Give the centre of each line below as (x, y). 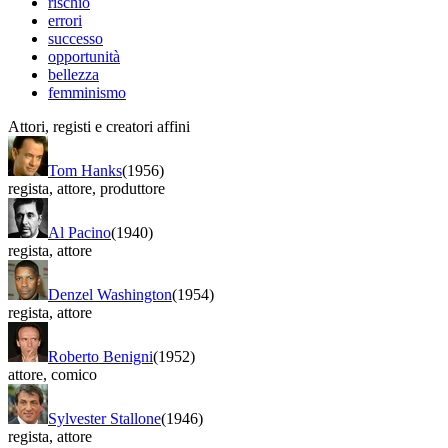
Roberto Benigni (100, 356)
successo (75, 38)
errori (65, 20)
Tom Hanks (85, 170)
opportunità (84, 56)
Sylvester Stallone (104, 418)
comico (72, 374)
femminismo (87, 92)
